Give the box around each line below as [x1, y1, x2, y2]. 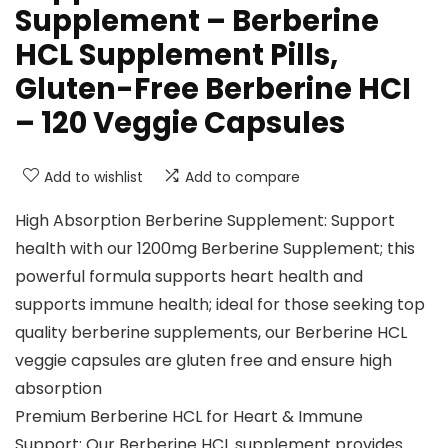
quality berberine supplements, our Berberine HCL [15, 321, 407, 345]
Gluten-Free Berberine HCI [15, 69, 411, 110]
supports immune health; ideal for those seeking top [15, 293, 425, 317]
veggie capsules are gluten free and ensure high [15, 349, 392, 373]
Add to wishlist [44, 167, 143, 188]
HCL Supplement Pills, [15, 35, 338, 76]
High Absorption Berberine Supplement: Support [15, 209, 395, 233]
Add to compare [185, 167, 300, 188]
